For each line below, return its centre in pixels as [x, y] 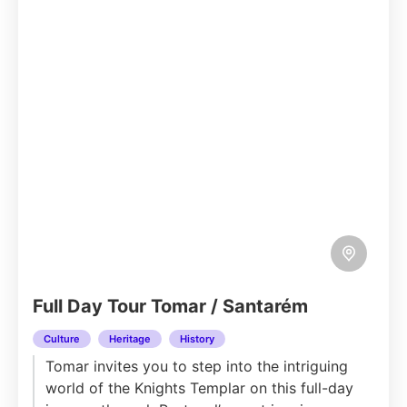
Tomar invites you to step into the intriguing [197, 366]
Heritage [130, 339]
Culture [62, 339]
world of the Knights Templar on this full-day [199, 388]
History [197, 339]
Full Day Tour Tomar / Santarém [170, 306]
